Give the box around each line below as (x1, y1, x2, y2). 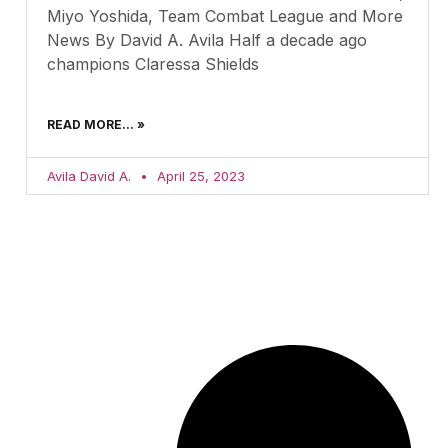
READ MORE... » (47, 116, 145, 132)
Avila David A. (47, 167, 135, 184)
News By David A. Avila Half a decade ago (47, 29, 367, 50)
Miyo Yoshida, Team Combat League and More (47, 5, 403, 26)
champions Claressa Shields (47, 53, 259, 74)
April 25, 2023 (153, 167, 245, 184)
